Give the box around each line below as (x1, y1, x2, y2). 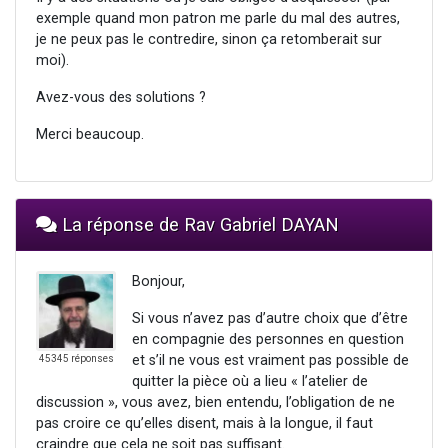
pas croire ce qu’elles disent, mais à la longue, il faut (36, 415, 373, 433)
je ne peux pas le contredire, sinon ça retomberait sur (36, 31, 382, 49)
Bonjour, (132, 273, 185, 291)
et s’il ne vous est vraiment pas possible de (132, 352, 409, 370)
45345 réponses (38, 353, 114, 365)
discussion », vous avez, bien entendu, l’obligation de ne (36, 394, 395, 412)
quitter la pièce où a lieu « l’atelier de (132, 373, 368, 391)
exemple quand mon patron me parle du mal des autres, (36, 10, 400, 28)
